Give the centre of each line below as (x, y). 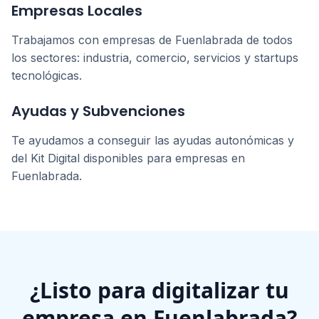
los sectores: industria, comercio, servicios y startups (155, 58)
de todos (268, 40)
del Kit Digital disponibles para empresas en (128, 158)
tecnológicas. (47, 75)
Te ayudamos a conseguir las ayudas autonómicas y (153, 140)
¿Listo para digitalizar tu (159, 290)
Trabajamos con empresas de (93, 40)
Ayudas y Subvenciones (98, 111)
